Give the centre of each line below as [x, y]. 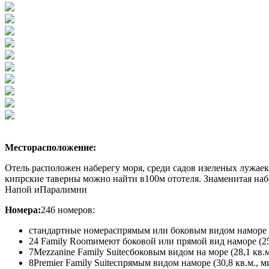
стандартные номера [71, 230]
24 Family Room [61, 241]
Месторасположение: [50, 147]
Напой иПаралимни [46, 189]
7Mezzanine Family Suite [77, 252]
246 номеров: [68, 210]
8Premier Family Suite [71, 262]
